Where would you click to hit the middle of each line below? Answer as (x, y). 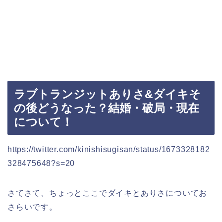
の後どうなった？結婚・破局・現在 (107, 108)
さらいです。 (32, 207)
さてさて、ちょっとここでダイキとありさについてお (108, 193)
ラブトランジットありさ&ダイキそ (107, 94)
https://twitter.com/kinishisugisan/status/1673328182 (109, 149)
